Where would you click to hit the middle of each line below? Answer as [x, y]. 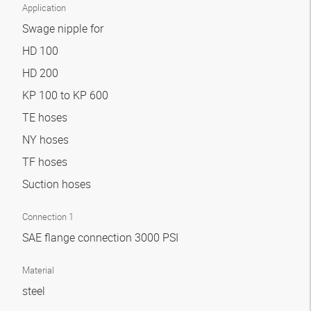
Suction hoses [58, 184]
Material [38, 270]
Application [44, 8]
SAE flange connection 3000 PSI [102, 237]
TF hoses [46, 162]
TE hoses [46, 117]
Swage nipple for [64, 28]
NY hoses [47, 140]
